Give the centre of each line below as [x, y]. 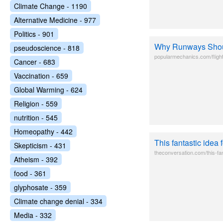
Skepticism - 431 [40, 145]
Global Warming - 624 [48, 90]
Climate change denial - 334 [58, 201]
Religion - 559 [36, 104]
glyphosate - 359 [40, 187]
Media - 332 [33, 215]
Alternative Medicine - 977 [55, 20]
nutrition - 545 [36, 117]
